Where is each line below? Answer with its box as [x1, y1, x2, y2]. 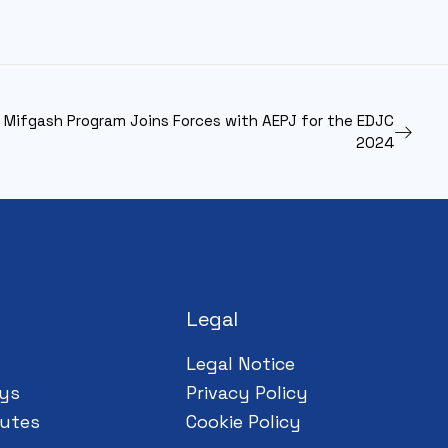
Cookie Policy [186, 410, 301, 433]
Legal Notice [186, 352, 295, 375]
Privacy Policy [186, 381, 308, 404]
